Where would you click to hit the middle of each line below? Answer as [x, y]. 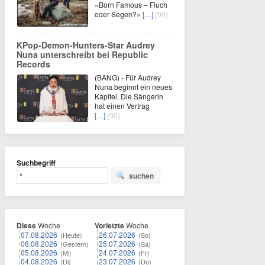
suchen [141, 176]
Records [33, 64]
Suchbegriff [36, 163]
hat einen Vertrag [122, 106]
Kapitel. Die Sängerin [129, 96]
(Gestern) [75, 244]
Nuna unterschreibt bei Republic [82, 55]
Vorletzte [109, 226]
